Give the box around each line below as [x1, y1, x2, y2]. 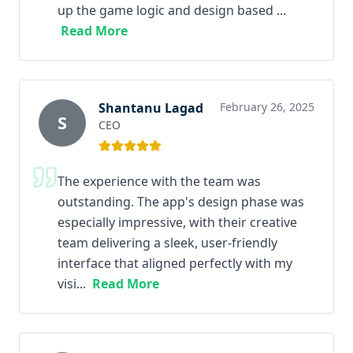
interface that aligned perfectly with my [58, 254, 292, 272]
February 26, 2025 [220, 98, 314, 114]
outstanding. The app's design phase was [58, 192, 304, 210]
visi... [58, 274, 86, 292]
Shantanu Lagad [98, 98, 203, 117]
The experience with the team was [58, 172, 261, 190]
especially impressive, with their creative [58, 213, 297, 231]
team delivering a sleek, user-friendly [58, 233, 277, 251]
